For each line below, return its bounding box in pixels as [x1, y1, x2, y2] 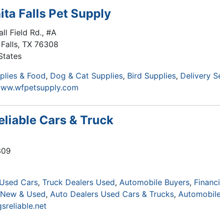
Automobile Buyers [119, 177, 190, 187]
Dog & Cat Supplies [50, 71, 123, 81]
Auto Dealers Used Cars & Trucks [50, 189, 174, 199]
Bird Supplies [127, 71, 176, 81]
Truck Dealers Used [42, 177, 115, 187]
